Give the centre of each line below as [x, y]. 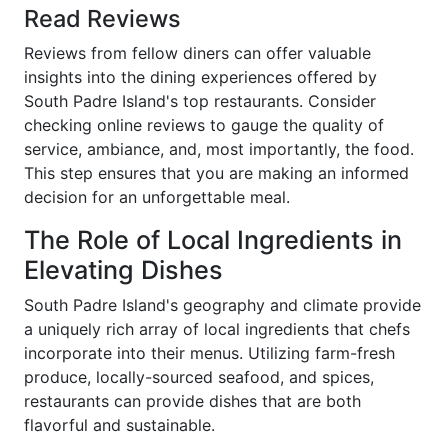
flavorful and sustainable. [119, 425]
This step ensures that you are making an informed [216, 173]
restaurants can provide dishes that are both [192, 401]
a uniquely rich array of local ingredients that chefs [217, 329]
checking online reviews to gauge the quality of [204, 125]
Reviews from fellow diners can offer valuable [197, 53]
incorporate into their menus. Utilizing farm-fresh [209, 353]
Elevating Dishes [123, 270]
